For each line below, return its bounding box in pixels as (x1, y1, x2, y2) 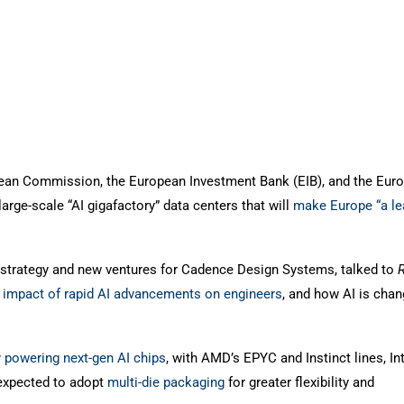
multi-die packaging (107, 374, 225, 391)
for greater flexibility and (225, 374, 374, 391)
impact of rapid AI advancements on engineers (3, 286, 282, 303)
